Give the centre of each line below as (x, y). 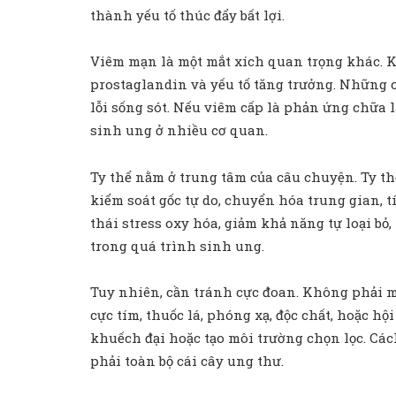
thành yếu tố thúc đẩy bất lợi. (187, 15)
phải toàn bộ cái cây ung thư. (187, 360)
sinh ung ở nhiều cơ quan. (179, 130)
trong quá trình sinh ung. (177, 245)
